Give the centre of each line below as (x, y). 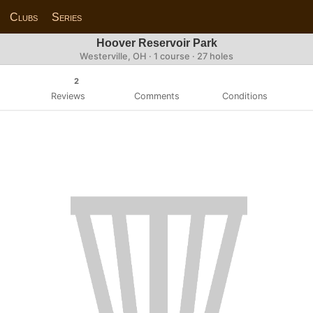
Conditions (245, 96)
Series (67, 17)
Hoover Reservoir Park (156, 43)
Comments (156, 96)
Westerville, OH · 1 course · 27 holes (156, 56)
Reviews (68, 96)
